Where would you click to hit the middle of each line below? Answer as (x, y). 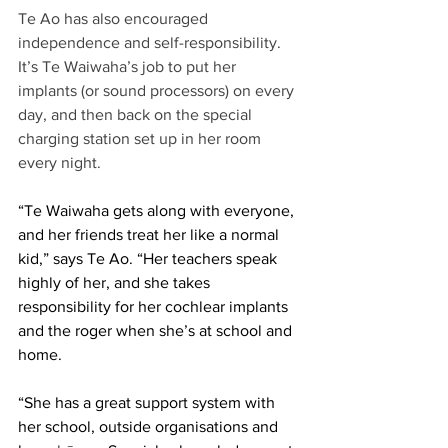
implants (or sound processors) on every (158, 90)
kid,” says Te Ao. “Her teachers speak (149, 258)
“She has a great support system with (148, 402)
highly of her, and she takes (116, 282)
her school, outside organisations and (150, 426)
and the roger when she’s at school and (157, 330)
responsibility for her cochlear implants (155, 306)
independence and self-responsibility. (151, 42)
